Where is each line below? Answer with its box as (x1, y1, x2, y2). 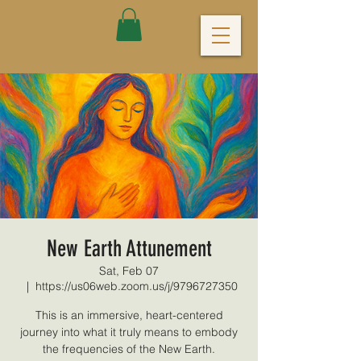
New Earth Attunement (46, 234, 212, 262)
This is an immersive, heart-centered (35, 307, 223, 322)
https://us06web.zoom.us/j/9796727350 (35, 278, 238, 293)
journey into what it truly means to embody (20, 324, 238, 339)
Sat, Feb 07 (99, 263, 159, 278)
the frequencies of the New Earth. (43, 341, 215, 356)
